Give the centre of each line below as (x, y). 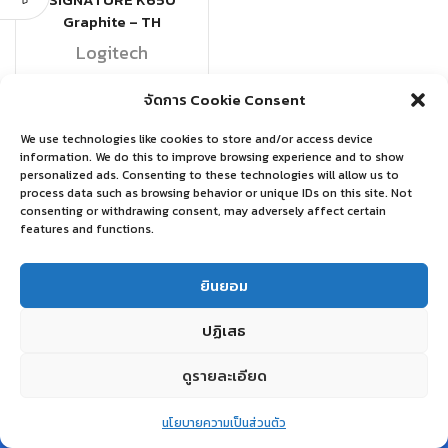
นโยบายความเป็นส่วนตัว (224, 423)
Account (314, 432)
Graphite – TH (112, 22)
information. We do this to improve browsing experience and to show (212, 157)
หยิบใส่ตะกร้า (112, 129)
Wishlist (224, 432)
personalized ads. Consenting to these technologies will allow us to (209, 175)
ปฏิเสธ (224, 330)
